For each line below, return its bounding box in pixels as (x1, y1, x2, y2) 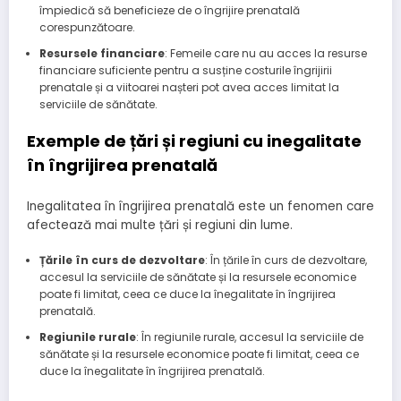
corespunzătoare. (38, 19, 135, 35)
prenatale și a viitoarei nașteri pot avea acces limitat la (38, 79, 339, 95)
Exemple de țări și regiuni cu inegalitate (27, 129, 362, 152)
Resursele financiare (38, 45, 165, 61)
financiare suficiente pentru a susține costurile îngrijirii (38, 62, 332, 78)
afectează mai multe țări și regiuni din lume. (27, 217, 293, 235)
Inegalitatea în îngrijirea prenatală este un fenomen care (27, 198, 374, 216)
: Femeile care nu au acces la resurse (164, 45, 367, 61)
